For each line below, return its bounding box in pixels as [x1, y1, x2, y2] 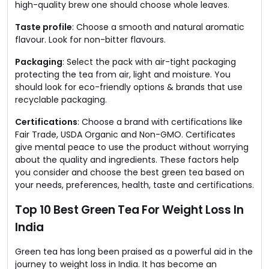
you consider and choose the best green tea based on [15, 166, 244, 178]
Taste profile [15, 20, 72, 33]
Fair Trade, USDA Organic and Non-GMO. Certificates [15, 128, 235, 141]
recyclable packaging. [15, 93, 107, 106]
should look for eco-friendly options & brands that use [15, 80, 243, 93]
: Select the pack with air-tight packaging [62, 55, 236, 68]
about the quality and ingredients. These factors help [15, 153, 239, 166]
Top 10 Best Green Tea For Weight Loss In [15, 201, 244, 218]
